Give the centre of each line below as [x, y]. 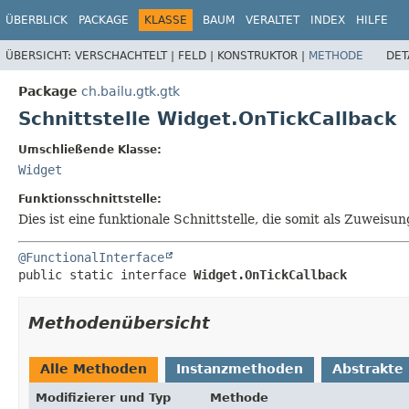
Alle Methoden [94, 368]
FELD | [198, 55]
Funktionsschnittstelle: [90, 199]
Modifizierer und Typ [103, 397]
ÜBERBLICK [37, 20]
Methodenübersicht [119, 322]
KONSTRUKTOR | [263, 55]
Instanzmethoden [240, 368]
